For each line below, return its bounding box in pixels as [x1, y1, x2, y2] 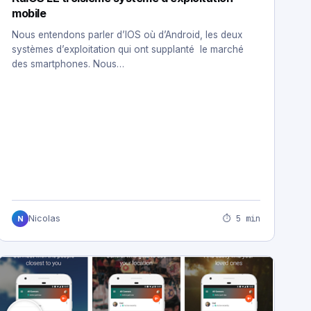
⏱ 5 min [223, 212, 260, 224]
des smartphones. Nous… [12, 58, 124, 70]
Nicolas [28, 213, 60, 224]
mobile [12, 6, 47, 21]
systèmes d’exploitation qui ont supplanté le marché [12, 44, 244, 56]
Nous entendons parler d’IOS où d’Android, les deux [12, 29, 242, 41]
